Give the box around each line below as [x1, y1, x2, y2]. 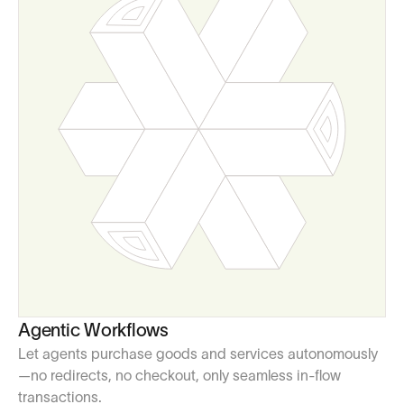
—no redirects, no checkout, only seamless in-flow [18, 365, 341, 385]
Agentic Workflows [18, 317, 169, 342]
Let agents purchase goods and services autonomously [18, 344, 378, 363]
